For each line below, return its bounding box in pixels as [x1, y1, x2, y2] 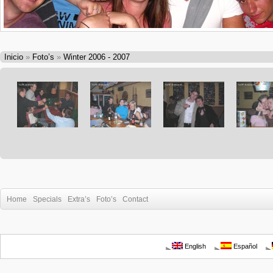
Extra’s [68, 195, 90, 204]
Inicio [4, 52, 23, 62]
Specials [33, 195, 62, 204]
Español [232, 243, 257, 250]
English [183, 243, 206, 250]
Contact [122, 195, 148, 204]
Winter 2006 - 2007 [63, 52, 130, 62]
